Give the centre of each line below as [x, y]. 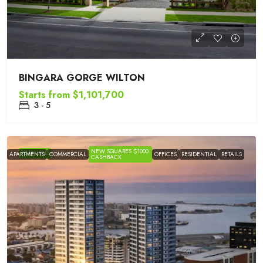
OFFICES [166, 154]
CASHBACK [106, 157]
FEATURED [35, 153]
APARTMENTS [27, 154]
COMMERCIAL [68, 154]
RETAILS [232, 154]
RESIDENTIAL [199, 154]
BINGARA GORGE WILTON [82, 78]
